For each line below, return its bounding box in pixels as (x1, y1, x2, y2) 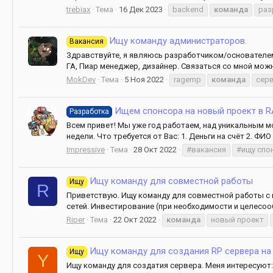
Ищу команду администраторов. (107, 35, 247, 47)
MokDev (66, 74, 96, 84)
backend (172, 4, 204, 14)
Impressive (66, 144, 105, 154)
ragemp (174, 74, 201, 84)
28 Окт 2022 (133, 144, 177, 154)
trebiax (66, 4, 90, 14)
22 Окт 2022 (113, 214, 157, 224)
